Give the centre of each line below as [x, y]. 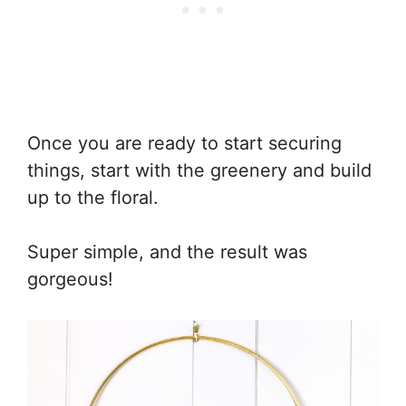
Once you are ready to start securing [184, 143]
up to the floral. [93, 197]
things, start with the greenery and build [199, 170]
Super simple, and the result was [167, 251]
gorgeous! [70, 279]
